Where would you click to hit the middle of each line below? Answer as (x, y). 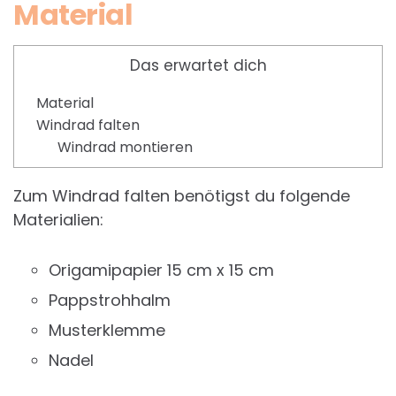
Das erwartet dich (198, 65)
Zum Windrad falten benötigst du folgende (182, 195)
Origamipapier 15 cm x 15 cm (161, 270)
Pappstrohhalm (110, 300)
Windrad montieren (125, 147)
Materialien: (58, 219)
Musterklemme (107, 330)
